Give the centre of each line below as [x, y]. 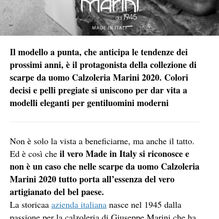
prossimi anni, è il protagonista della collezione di [103, 65]
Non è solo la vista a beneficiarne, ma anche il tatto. [102, 141]
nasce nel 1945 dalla [144, 205]
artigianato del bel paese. [57, 192]
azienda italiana [79, 205]
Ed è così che [35, 154]
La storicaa [31, 205]
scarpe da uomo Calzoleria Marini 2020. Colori [99, 77]
